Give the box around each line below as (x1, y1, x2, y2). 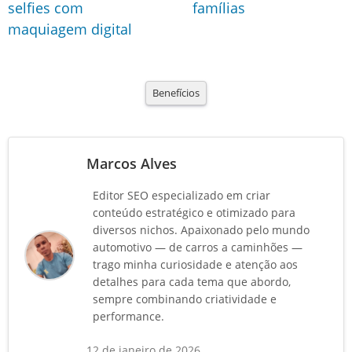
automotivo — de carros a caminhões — (93, 239, 302, 255)
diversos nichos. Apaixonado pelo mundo (93, 222, 310, 237)
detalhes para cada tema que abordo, (93, 273, 291, 289)
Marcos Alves (86, 153, 177, 173)
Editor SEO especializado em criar (93, 187, 270, 203)
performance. (93, 308, 164, 324)
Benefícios (152, 85, 200, 100)
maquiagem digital (8, 19, 132, 38)
